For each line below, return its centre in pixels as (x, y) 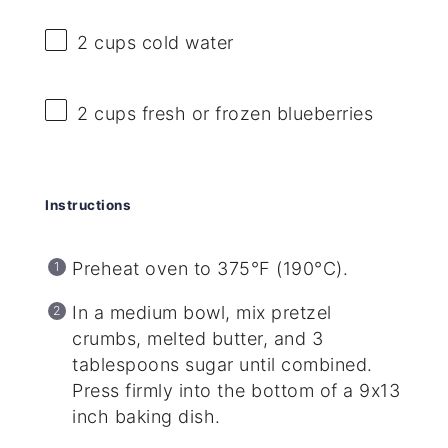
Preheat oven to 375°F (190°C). (210, 268)
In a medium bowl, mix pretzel (202, 312)
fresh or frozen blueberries (255, 113)
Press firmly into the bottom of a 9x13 (236, 390)
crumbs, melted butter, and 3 (198, 338)
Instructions (88, 204)
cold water (185, 43)
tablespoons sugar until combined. (222, 364)
